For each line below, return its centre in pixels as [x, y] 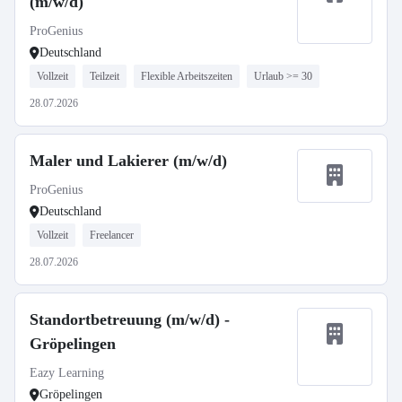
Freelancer [112, 235]
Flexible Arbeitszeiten [187, 76]
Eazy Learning [67, 373]
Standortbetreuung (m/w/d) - [130, 319]
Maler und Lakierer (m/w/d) [128, 161]
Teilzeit [105, 76]
